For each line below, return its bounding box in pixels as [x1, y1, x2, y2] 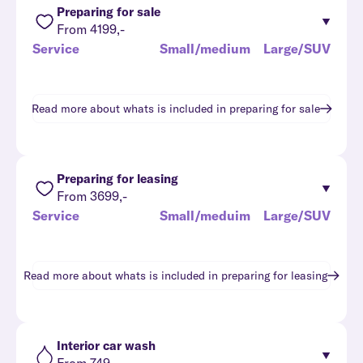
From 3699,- [57, 188, 127, 204]
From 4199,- [57, 21, 125, 37]
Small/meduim [160, 207, 250, 224]
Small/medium [160, 41, 250, 57]
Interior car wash [57, 338, 156, 353]
